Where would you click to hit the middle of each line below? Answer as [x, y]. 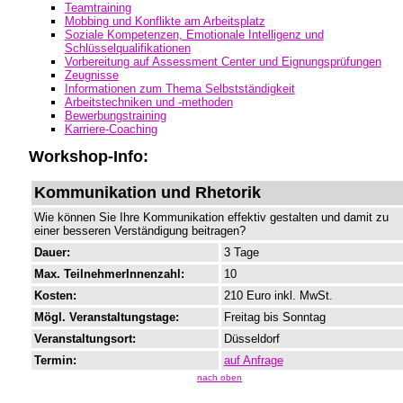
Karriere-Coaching [111, 130]
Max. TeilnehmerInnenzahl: [109, 274]
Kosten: [55, 296]
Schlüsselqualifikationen [127, 49]
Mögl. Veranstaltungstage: [106, 318]
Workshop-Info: [88, 157]
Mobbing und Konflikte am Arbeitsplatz [165, 22]
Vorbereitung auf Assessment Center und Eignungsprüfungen [223, 62]
